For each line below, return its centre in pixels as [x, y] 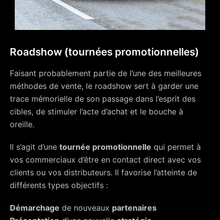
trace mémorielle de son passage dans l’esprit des [103, 99]
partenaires [134, 208]
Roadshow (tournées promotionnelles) [104, 52]
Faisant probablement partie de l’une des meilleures [106, 73]
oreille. [23, 124]
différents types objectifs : [59, 185]
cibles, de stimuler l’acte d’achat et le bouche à [96, 112]
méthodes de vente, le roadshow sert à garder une [104, 86]
